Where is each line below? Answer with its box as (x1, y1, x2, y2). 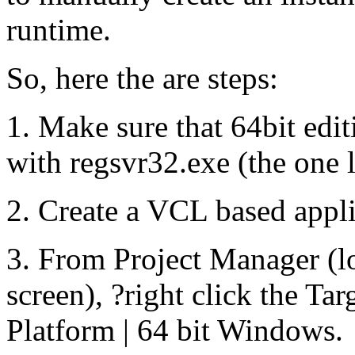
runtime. (6, 12, 111, 47)
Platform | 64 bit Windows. (6, 312, 343, 347)
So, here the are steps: (6, 60, 278, 95)
